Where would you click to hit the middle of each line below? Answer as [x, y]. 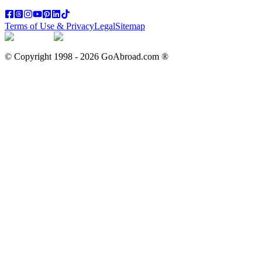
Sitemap [130, 26]
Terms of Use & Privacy [49, 26]
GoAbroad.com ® [135, 56]
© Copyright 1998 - [42, 56]
